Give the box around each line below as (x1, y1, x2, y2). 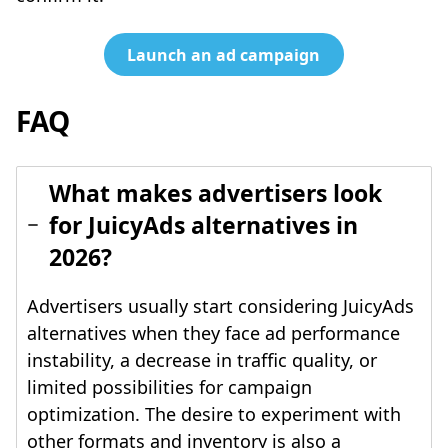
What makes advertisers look (49, 177, 382, 210)
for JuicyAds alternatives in (49, 209, 358, 242)
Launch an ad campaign (127, 43, 321, 66)
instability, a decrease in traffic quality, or (27, 348, 377, 373)
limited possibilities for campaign (27, 375, 312, 400)
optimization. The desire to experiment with (27, 402, 401, 427)
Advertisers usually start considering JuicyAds (27, 294, 414, 319)
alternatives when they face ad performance (27, 321, 400, 346)
